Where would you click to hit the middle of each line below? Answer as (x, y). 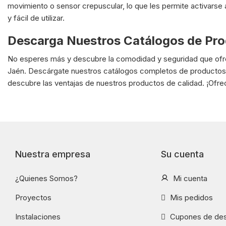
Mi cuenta (189, 179)
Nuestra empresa (53, 154)
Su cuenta (182, 154)
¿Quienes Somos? (46, 179)
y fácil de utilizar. (36, 18)
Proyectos (33, 198)
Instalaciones (38, 217)
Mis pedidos (190, 198)
